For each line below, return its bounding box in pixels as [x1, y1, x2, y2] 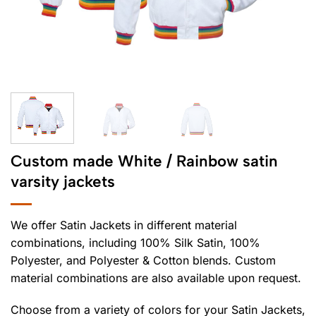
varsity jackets [11, 171, 115, 191]
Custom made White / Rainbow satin [11, 151, 278, 171]
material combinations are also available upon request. [11, 270, 301, 285]
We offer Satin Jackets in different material [11, 217, 237, 232]
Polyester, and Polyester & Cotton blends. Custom [11, 253, 276, 267]
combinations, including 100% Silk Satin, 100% [11, 235, 260, 250]
